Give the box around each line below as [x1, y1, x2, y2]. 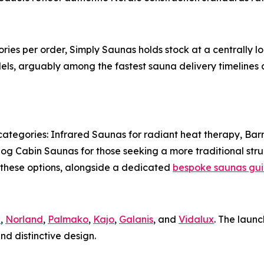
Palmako [48, 213, 88, 225]
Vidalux [179, 213, 214, 225]
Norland [5, 213, 43, 225]
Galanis [119, 213, 153, 225]
